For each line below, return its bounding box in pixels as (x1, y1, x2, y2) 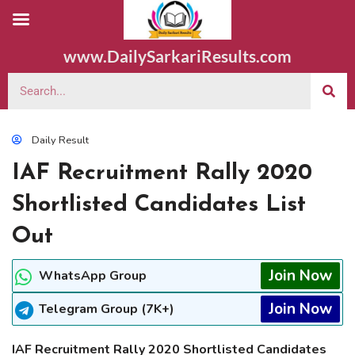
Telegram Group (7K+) (39, 300, 174, 318)
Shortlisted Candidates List (12, 193, 306, 216)
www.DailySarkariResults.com (63, 46, 292, 66)
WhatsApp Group (39, 267, 147, 284)
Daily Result (32, 133, 89, 147)
